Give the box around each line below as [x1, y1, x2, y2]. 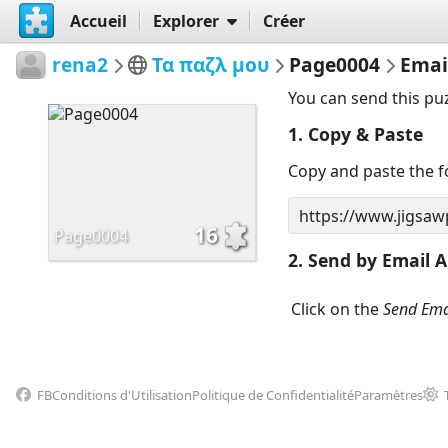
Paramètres [353, 386, 423, 405]
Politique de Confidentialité [191, 386, 354, 405]
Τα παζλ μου [152, 50, 270, 78]
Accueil [69, 9, 127, 32]
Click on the [291, 298, 384, 321]
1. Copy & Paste [288, 122, 424, 147]
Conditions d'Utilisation [51, 386, 192, 405]
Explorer [152, 9, 219, 32]
